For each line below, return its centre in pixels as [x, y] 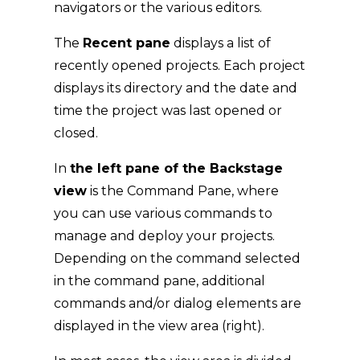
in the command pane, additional [160, 281]
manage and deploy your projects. [165, 236]
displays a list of [221, 43]
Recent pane [127, 43]
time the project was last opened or [168, 110]
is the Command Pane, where [183, 191]
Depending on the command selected [178, 258]
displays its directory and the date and [176, 88]
